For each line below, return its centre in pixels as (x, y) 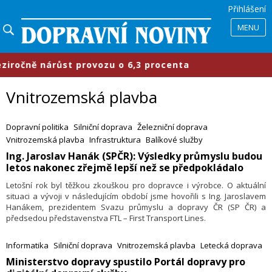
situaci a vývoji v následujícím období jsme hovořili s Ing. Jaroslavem (136, 196)
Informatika (27, 246)
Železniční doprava (172, 127)
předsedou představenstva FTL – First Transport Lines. (106, 218)
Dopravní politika (37, 127)
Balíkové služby (174, 140)
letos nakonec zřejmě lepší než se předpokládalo (125, 168)
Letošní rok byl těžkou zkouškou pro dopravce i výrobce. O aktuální (136, 185)
